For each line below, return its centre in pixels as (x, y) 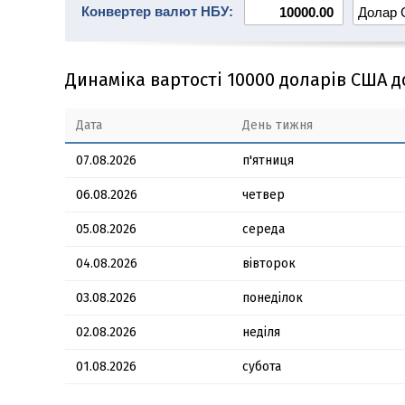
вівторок (269, 264)
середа (264, 229)
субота (262, 367)
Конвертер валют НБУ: (157, 11)
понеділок (273, 298)
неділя (261, 332)
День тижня (278, 125)
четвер (264, 195)
